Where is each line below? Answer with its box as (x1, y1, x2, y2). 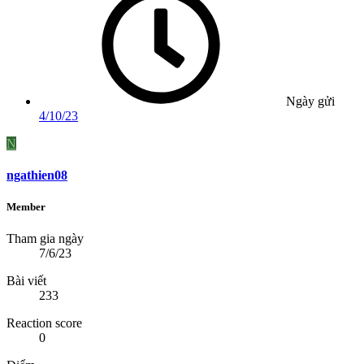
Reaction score (6, 316, 82, 331)
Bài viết (6, 274, 46, 288)
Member (6, 201, 45, 214)
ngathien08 (6, 167, 67, 182)
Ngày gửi (286, 93, 335, 108)
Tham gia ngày (6, 232, 84, 246)
